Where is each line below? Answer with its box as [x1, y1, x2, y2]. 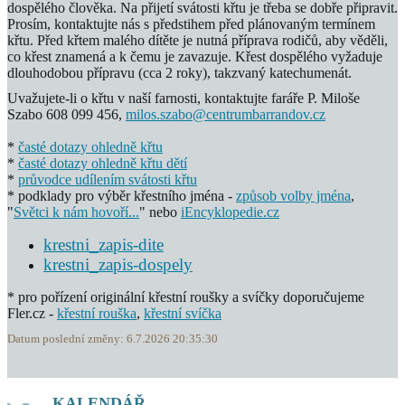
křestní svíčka [144, 306, 221, 321]
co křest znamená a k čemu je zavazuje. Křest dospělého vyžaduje [7, 49, 382, 64]
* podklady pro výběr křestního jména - [7, 188, 236, 203]
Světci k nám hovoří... [14, 204, 139, 220]
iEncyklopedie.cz [181, 204, 279, 220]
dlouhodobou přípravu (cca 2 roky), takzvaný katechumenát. [7, 65, 352, 80]
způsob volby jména [236, 188, 351, 203]
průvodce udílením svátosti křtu [18, 172, 197, 187]
